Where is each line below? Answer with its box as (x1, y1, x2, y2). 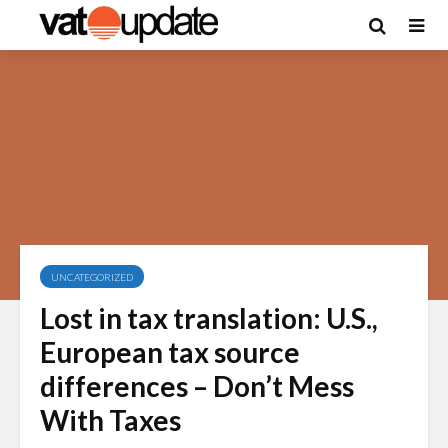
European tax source (40, 335, 300, 369)
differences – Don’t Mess (40, 369, 354, 403)
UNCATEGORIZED (51, 271, 133, 283)
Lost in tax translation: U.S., (40, 301, 378, 335)
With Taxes (40, 403, 181, 437)
